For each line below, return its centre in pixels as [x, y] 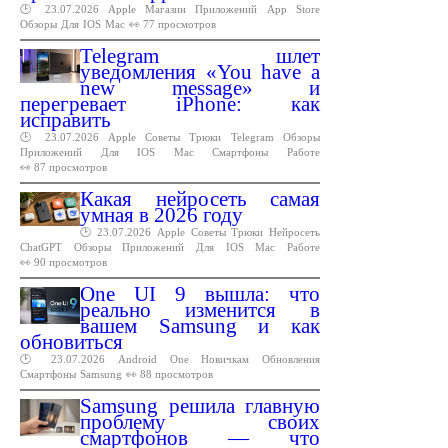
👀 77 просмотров [172, 23]
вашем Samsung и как [200, 325]
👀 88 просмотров [169, 373]
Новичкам [225, 358]
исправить [65, 119]
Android [138, 358]
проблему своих [200, 421]
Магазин [166, 8]
